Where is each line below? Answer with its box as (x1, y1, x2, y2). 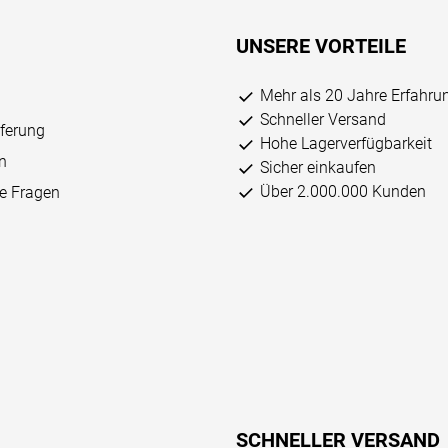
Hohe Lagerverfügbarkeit (260, 134, 432, 154)
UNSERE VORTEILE (236, 34, 406, 59)
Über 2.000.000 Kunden (260, 182, 426, 202)
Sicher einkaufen (260, 158, 376, 178)
